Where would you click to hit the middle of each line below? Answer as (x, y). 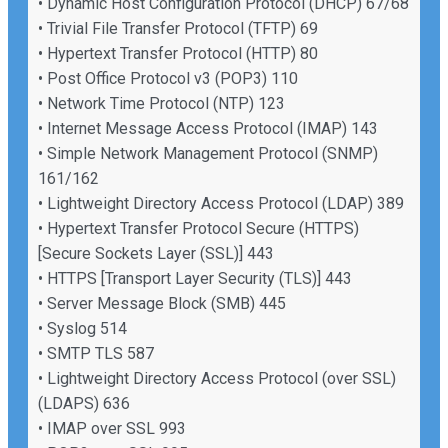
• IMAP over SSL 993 (112, 428)
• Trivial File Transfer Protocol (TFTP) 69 (178, 28)
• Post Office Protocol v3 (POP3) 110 (168, 78)
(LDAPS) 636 (84, 403)
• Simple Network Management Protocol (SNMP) (208, 153)
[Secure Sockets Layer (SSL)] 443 (156, 253)
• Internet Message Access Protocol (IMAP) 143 (208, 128)
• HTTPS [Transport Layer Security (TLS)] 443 (195, 278)
